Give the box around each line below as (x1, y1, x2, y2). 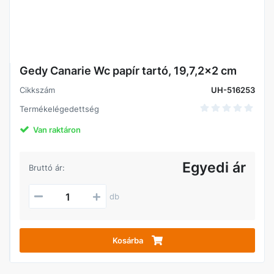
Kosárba (112, 235, 143, 245)
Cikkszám (20, 85, 55, 95)
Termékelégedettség (20, 104, 99, 114)
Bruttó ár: (29, 163, 65, 172)
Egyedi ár (182, 159, 246, 176)
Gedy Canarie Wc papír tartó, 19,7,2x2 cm (20, 64, 237, 77)
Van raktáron (33, 125, 81, 135)
